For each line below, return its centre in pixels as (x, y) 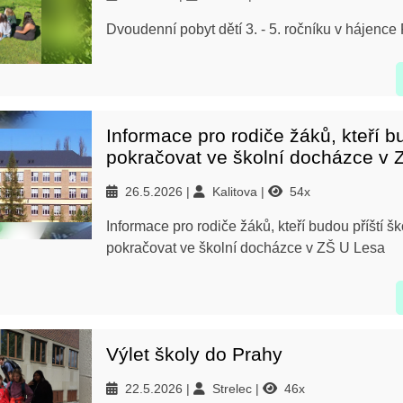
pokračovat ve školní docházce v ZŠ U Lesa (246, 248)
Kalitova (237, 192)
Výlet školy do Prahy (194, 354)
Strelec (234, 389)
